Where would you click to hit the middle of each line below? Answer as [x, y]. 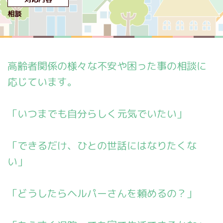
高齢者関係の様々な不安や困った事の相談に [107, 66]
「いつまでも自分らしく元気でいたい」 [97, 113]
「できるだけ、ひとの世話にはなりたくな [102, 145]
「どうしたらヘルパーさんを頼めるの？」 [102, 193]
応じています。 [42, 82]
